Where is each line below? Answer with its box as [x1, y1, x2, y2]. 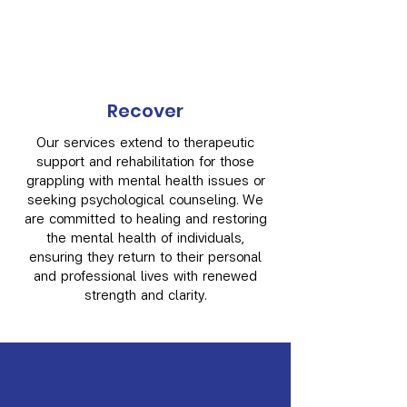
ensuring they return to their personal [29, 245, 262, 266]
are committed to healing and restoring [24, 207, 267, 228]
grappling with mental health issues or [25, 169, 265, 190]
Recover [107, 97, 184, 124]
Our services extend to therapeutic [36, 131, 254, 152]
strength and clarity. [84, 283, 206, 304]
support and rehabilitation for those [36, 150, 254, 171]
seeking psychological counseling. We [27, 188, 263, 209]
